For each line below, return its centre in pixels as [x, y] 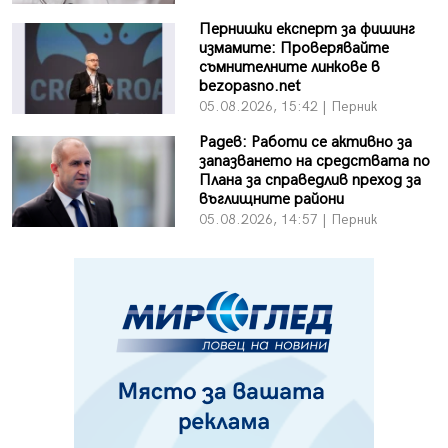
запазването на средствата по [314, 162]
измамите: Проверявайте [293, 49]
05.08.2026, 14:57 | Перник [287, 220]
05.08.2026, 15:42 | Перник [287, 107]
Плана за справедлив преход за [309, 181]
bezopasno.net [249, 87]
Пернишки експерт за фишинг [306, 30]
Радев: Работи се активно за [305, 143]
